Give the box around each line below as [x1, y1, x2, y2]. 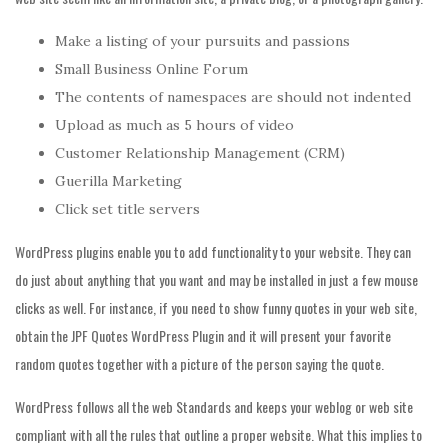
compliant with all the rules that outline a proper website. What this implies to [15, 424, 422, 445]
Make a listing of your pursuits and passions [55, 32, 350, 50]
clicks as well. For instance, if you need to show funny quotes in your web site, [15, 297, 417, 318]
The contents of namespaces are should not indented [55, 88, 411, 106]
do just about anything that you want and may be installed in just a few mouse [15, 269, 418, 290]
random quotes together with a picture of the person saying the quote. [15, 353, 384, 374]
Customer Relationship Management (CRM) [55, 144, 345, 162]
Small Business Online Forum [55, 60, 248, 78]
